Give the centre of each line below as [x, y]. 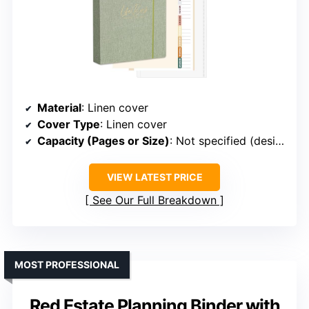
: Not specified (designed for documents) [222, 141]
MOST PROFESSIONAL [67, 265]
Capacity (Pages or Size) [103, 141]
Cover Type [69, 124]
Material [59, 108]
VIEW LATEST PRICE [154, 177]
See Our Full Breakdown [154, 200]
